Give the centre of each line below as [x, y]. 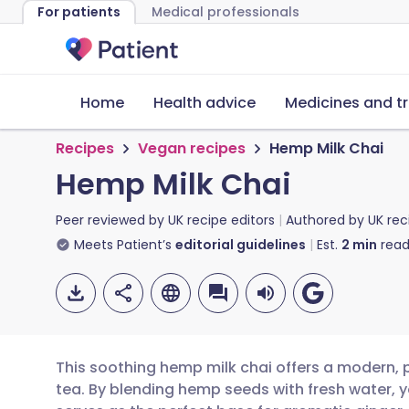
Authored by [327, 220]
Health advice [204, 103]
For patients [79, 12]
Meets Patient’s [123, 245]
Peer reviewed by [112, 220]
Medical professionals [225, 12]
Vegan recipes [192, 148]
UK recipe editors [221, 220]
